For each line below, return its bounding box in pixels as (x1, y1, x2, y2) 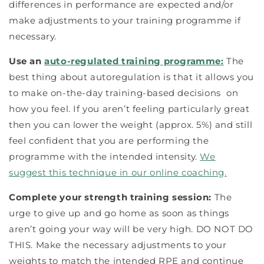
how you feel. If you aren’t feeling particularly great (9, 103, 250, 114)
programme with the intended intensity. (9, 151, 200, 162)
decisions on (177, 87, 239, 98)
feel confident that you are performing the (9, 135, 209, 146)
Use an (9, 55, 45, 67)
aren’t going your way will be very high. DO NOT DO (9, 223, 254, 235)
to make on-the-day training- (9, 87, 147, 98)
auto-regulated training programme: (44, 55, 224, 67)
